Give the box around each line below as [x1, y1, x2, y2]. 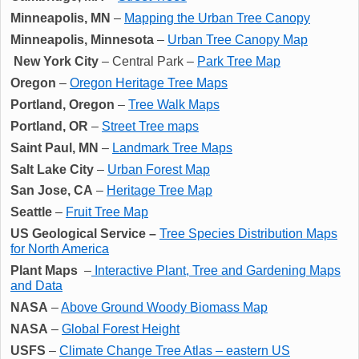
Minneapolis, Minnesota [10, 32, 154, 46]
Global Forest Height [62, 322, 179, 337]
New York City [10, 54, 99, 68]
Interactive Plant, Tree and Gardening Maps [91, 264, 341, 278]
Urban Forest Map [107, 162, 210, 176]
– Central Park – [99, 54, 197, 68]
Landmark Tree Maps [112, 140, 232, 155]
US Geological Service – [10, 227, 159, 241]
